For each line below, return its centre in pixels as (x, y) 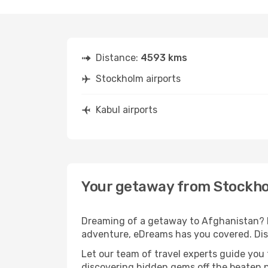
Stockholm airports (138, 79)
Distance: (118, 58)
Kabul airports (127, 110)
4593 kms (164, 58)
